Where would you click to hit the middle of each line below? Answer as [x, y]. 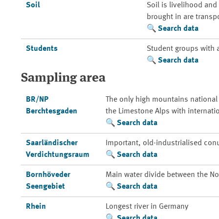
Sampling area [63, 78]
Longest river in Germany [147, 207]
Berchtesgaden [51, 111]
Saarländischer [52, 143]
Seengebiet [45, 187]
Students [42, 49]
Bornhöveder [48, 175]
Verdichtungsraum [57, 155]
